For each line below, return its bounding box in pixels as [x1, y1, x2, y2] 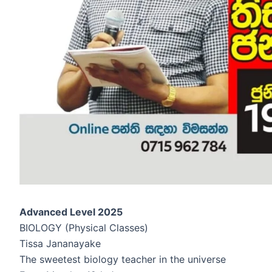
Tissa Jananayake [19, 237, 101, 250]
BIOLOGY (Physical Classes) [19, 222, 148, 234]
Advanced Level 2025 [19, 206, 123, 219]
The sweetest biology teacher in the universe [19, 253, 226, 266]
